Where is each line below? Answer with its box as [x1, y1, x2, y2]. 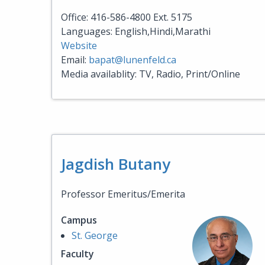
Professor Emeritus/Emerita [61, 188, 185, 201]
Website [61, 39, 97, 52]
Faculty [61, 247, 94, 260]
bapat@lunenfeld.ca [89, 53, 176, 66]
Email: [61, 53, 89, 66]
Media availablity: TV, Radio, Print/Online [61, 67, 240, 80]
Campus [61, 214, 97, 227]
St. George [72, 229, 118, 242]
